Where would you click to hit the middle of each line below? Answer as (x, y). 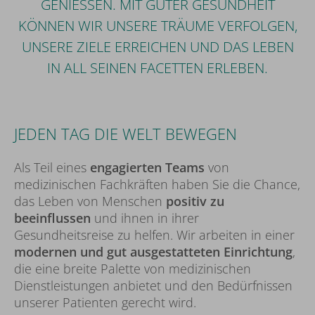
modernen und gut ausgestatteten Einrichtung (153, 252)
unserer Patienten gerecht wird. (105, 303)
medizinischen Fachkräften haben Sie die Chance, (157, 185)
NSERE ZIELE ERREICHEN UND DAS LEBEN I (157, 47)
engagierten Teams (147, 168)
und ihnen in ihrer (145, 218)
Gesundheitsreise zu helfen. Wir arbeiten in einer (154, 235)
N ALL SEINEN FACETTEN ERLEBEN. (156, 68)
